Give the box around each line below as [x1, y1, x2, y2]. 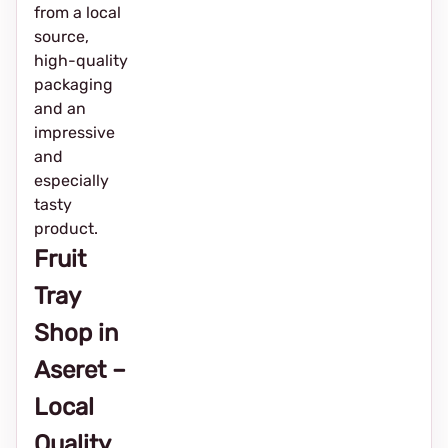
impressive [34, 123, 115, 142]
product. [34, 219, 98, 238]
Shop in [34, 319, 119, 347]
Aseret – [34, 356, 126, 384]
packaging [34, 75, 113, 94]
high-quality [34, 51, 128, 70]
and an [34, 99, 86, 118]
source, [34, 27, 89, 46]
